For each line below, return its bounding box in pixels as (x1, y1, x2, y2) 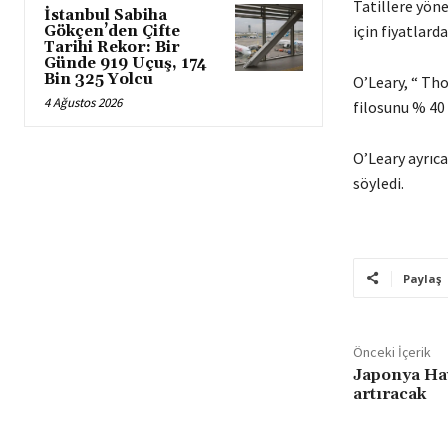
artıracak (352, 383, 427, 404)
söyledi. (352, 172, 404, 193)
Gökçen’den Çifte (44, 21, 180, 41)
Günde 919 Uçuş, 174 (44, 53, 207, 73)
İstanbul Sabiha (44, 5, 167, 25)
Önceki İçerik (352, 342, 431, 361)
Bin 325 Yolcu (44, 69, 153, 89)
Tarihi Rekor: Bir (44, 37, 180, 57)
